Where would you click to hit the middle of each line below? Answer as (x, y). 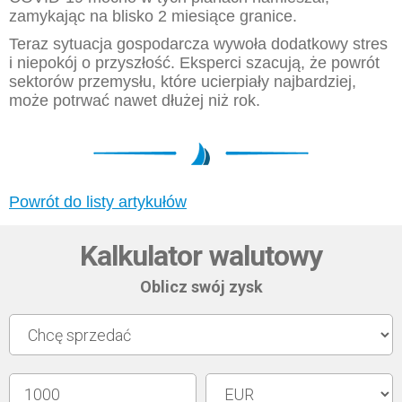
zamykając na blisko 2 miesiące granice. (153, 16)
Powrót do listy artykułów (98, 202)
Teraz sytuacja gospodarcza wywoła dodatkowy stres (198, 44)
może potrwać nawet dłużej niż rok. (135, 100)
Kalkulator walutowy (201, 256)
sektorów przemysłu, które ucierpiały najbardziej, (183, 82)
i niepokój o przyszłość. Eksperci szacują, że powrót (194, 63)
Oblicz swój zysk (201, 287)
